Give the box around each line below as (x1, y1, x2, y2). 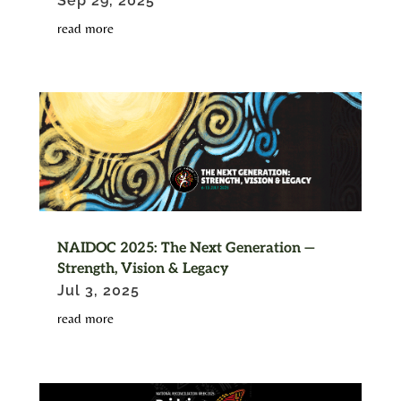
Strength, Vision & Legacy (56, 260, 228, 278)
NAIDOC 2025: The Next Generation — (56, 240, 315, 258)
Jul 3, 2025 (56, 282, 140, 300)
